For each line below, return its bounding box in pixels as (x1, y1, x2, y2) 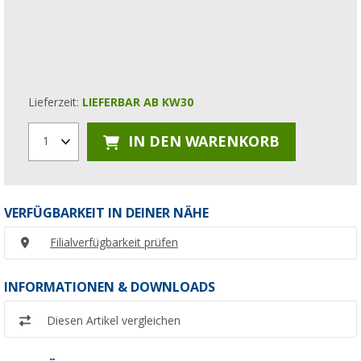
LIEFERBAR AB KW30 (82, 95, 193, 109)
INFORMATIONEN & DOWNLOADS (4, 280, 215, 296)
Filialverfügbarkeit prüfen (50, 235, 178, 249)
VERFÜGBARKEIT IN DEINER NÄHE (4, 205, 209, 221)
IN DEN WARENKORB (124, 133, 280, 151)
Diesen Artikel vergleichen (47, 314, 180, 328)
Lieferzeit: (28, 95, 82, 109)
